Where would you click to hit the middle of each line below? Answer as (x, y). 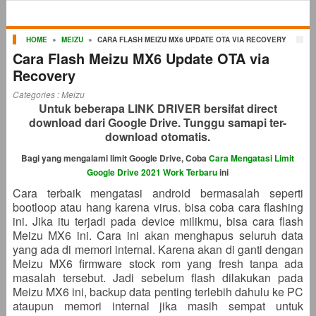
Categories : (37, 94)
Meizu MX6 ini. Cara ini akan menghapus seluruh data (158, 235)
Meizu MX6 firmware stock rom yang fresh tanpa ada (158, 263)
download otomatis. (158, 136)
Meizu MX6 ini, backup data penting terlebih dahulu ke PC (158, 292)
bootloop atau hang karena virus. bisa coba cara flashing (158, 207)
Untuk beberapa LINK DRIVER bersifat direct (158, 108)
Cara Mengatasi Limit (252, 158)
